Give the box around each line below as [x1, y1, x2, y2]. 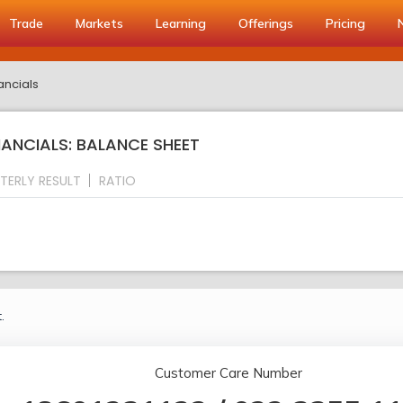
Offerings [238, 15, 293, 31]
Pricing [326, 15, 365, 31]
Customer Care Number [154, 364, 302, 382]
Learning [156, 15, 206, 31]
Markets [76, 15, 123, 31]
